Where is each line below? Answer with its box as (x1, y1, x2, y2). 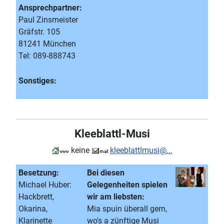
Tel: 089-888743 (18, 51, 75, 60)
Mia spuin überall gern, (87, 204, 167, 213)
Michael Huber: (18, 180, 71, 189)
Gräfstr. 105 (18, 27, 60, 36)
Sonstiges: (18, 76, 56, 85)
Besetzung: (18, 168, 59, 177)
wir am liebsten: (87, 192, 144, 201)
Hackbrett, (18, 192, 54, 201)
